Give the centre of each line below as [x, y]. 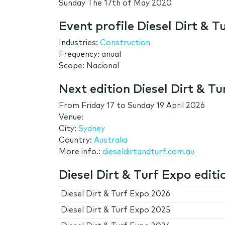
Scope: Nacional [89, 66]
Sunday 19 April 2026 [166, 106]
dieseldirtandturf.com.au [148, 152]
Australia [111, 141]
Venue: [71, 118]
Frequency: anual [90, 55]
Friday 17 [98, 106]
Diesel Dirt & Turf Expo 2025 [116, 210]
